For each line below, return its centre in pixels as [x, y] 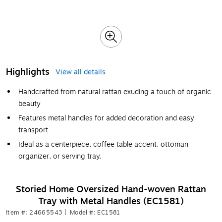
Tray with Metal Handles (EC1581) [111, 201]
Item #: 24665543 [34, 213]
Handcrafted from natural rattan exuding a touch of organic [115, 92]
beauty [29, 104]
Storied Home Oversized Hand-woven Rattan [111, 189]
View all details [81, 72]
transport [33, 130]
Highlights [28, 72]
